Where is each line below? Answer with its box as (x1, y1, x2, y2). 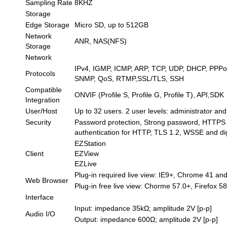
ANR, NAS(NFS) (74, 36, 127, 45)
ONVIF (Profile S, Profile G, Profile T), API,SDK (74, 90, 224, 99)
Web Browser (25, 176, 69, 184)
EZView (74, 149, 99, 158)
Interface (25, 193, 54, 201)
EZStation (74, 139, 106, 147)
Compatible (25, 85, 62, 94)
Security (25, 118, 52, 126)
